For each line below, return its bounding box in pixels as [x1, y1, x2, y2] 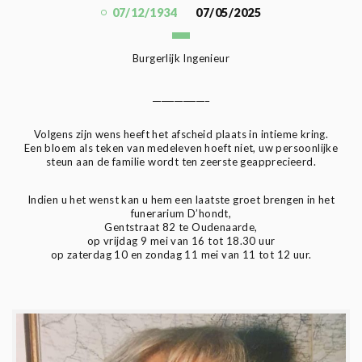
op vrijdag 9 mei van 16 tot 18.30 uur [86, 234, 276, 247]
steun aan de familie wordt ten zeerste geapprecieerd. [45, 154, 317, 168]
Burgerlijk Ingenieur [133, 51, 229, 65]
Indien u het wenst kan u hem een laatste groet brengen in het [27, 192, 335, 206]
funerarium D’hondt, [130, 206, 232, 220]
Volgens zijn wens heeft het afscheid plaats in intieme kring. [33, 127, 329, 141]
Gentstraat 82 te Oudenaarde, [104, 220, 258, 234]
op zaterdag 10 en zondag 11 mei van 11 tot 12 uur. [50, 247, 312, 261]
